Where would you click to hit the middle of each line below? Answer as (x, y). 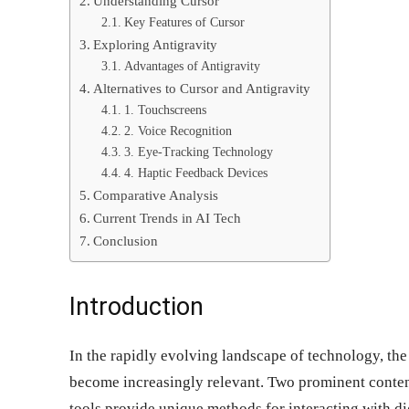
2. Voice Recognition (178, 131)
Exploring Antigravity (156, 44)
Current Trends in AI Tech (168, 217)
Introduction (136, 306)
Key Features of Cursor (184, 22)
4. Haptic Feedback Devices (195, 173)
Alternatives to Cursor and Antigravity (202, 88)
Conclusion (126, 240)
